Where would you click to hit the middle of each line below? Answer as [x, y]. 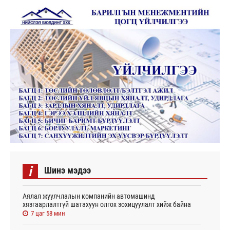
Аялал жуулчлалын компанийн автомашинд [89, 196]
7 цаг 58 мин [48, 213]
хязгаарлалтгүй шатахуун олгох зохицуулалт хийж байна [107, 204]
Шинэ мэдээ [68, 170]
